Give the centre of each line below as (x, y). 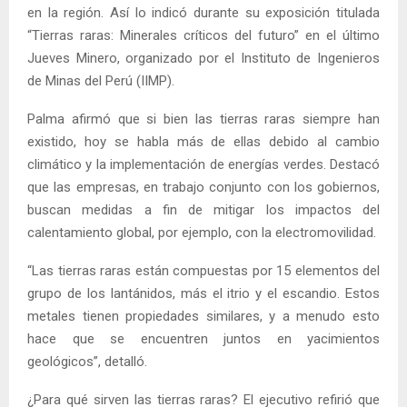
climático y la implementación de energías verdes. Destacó (203, 164)
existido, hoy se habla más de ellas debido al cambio (203, 141)
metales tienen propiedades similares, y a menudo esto (203, 316)
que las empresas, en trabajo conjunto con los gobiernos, (203, 187)
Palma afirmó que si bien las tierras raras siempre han (203, 119)
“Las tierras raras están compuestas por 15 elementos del (203, 270)
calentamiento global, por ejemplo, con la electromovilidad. (202, 232)
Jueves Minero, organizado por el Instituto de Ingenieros (203, 58)
